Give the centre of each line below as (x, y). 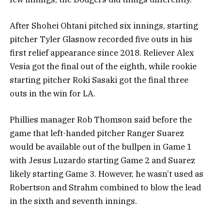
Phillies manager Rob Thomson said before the (101, 120)
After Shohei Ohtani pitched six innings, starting (104, 26)
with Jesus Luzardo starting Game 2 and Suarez (102, 161)
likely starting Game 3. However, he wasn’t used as (107, 174)
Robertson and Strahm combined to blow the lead (105, 188)
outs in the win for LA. (53, 94)
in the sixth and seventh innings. (73, 201)
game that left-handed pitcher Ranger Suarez (97, 133)
